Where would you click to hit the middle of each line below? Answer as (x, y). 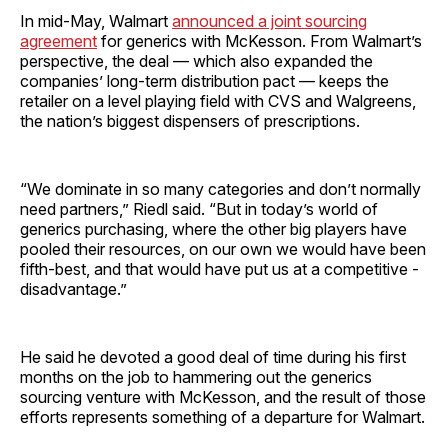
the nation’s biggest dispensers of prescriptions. (190, 121)
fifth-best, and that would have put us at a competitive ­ (219, 269)
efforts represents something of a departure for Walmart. (222, 417)
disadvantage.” (73, 289)
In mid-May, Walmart (96, 21)
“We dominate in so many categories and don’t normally (220, 189)
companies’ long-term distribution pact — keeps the (204, 81)
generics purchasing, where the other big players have (213, 229)
